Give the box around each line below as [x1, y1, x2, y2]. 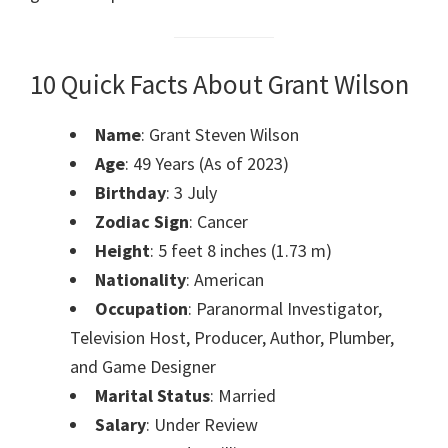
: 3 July [166, 180, 217, 204]
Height [95, 238, 150, 262]
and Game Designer [70, 354, 216, 378]
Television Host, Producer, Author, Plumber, [70, 325, 394, 349]
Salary [95, 412, 146, 436]
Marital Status [95, 383, 210, 407]
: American [186, 267, 264, 291]
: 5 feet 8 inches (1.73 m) [150, 238, 332, 262]
